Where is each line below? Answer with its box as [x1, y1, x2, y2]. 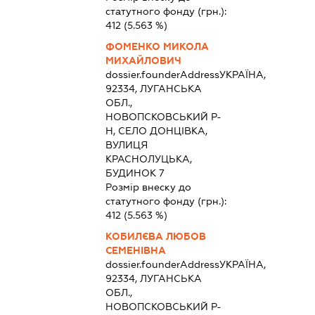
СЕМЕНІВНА [105, 244, 166, 256]
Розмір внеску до [105, 181, 191, 193]
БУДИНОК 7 [105, 167, 165, 179]
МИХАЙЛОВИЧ [105, 54, 181, 66]
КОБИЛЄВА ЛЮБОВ [105, 230, 206, 242]
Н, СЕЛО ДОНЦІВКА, [105, 124, 207, 136]
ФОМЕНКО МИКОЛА [105, 40, 209, 52]
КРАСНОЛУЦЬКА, [105, 153, 192, 165]
